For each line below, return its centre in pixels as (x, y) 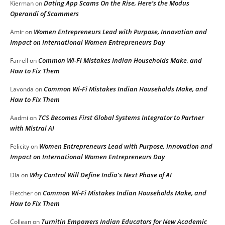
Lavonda (22, 89)
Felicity (20, 146)
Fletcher (21, 193)
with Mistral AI (32, 128)
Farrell (19, 60)
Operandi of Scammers (44, 13)
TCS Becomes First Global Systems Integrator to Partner (121, 117)
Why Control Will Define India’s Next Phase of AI (101, 175)
